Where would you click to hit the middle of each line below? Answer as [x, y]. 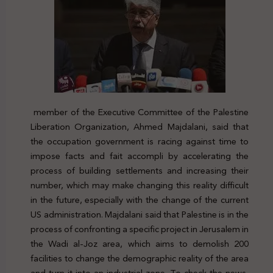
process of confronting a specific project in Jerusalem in [140, 229]
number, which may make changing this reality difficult [140, 186]
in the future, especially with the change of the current [140, 200]
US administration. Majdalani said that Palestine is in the [140, 215]
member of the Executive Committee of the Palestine [140, 112]
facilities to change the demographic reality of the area [140, 259]
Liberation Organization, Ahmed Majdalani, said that [140, 127]
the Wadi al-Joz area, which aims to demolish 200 [140, 244]
